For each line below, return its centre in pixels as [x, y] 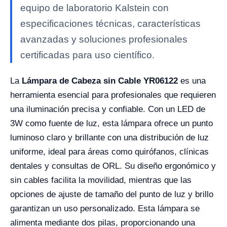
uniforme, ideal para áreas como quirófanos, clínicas [109, 152]
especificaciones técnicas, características [110, 24]
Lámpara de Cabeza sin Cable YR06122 [100, 81]
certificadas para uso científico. [87, 55]
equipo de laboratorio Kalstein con [94, 8]
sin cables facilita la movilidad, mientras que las [101, 180]
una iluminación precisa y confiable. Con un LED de [108, 109]
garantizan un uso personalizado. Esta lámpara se [105, 209]
